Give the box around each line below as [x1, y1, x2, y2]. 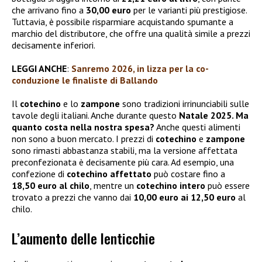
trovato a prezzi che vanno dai [12, 191, 133, 203]
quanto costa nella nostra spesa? [12, 120, 154, 133]
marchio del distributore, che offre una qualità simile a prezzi [12, 27, 250, 39]
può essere [205, 179, 250, 191]
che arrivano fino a [12, 4, 86, 16]
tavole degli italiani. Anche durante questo [12, 109, 179, 121]
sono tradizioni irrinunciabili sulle [120, 97, 249, 109]
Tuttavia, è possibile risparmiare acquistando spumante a [12, 15, 233, 27]
